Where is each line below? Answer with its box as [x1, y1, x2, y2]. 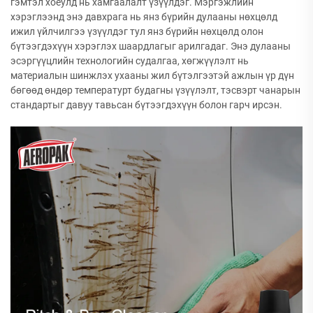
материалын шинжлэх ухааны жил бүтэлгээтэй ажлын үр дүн [10, 70, 294, 81]
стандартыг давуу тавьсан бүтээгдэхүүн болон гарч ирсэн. [10, 99, 282, 110]
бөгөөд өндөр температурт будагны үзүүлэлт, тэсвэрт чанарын [10, 85, 300, 96]
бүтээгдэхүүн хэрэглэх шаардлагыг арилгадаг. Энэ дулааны [10, 41, 291, 52]
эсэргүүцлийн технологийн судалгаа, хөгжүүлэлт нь [10, 55, 249, 66]
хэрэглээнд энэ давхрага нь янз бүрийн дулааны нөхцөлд [10, 11, 277, 22]
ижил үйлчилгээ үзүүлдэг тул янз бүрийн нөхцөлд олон [10, 26, 263, 37]
